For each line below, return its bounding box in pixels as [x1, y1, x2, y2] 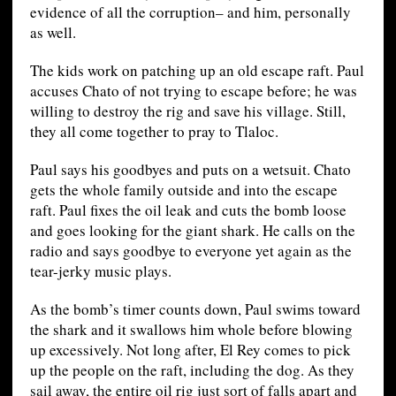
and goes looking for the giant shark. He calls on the [29, 220, 355, 241]
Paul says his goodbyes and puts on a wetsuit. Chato [29, 159, 351, 180]
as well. [29, 22, 76, 43]
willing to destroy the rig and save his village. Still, [29, 101, 346, 122]
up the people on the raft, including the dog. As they [29, 360, 354, 381]
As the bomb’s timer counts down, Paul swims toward [29, 299, 361, 320]
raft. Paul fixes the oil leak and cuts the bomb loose [29, 200, 346, 221]
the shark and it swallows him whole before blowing [29, 319, 353, 340]
